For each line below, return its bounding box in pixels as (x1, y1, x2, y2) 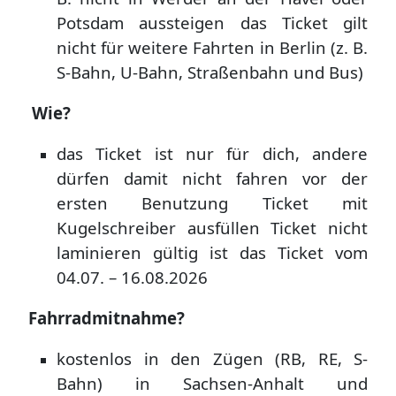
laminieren (57, 241, 153, 264)
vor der (302, 167, 368, 190)
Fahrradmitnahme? (28, 307, 185, 330)
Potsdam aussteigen (57, 11, 240, 34)
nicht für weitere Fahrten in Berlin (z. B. (57, 36, 368, 59)
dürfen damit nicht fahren (57, 167, 302, 190)
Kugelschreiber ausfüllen (57, 217, 271, 240)
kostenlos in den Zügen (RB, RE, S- (57, 347, 368, 370)
